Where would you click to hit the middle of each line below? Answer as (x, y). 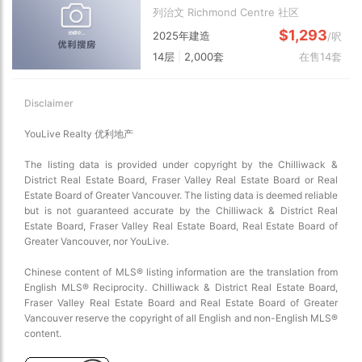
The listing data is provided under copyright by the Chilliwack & (181, 164)
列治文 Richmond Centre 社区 (226, 12)
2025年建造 (182, 35)
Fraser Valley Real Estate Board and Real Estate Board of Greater (181, 302)
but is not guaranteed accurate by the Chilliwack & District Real (181, 210)
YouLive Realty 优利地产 (79, 133)
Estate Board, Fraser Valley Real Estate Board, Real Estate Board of (181, 225)
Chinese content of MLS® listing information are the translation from (181, 271)
